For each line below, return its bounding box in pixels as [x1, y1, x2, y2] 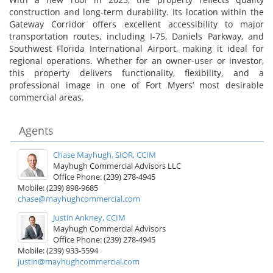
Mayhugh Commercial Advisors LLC [53, 160, 181, 171]
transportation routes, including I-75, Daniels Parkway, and [9, 30, 264, 42]
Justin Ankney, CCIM [53, 211, 126, 223]
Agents [19, 122, 54, 138]
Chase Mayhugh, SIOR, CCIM [53, 149, 156, 160]
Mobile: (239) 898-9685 [18, 182, 98, 193]
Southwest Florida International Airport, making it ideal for [9, 42, 264, 54]
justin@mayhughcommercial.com [18, 255, 140, 267]
